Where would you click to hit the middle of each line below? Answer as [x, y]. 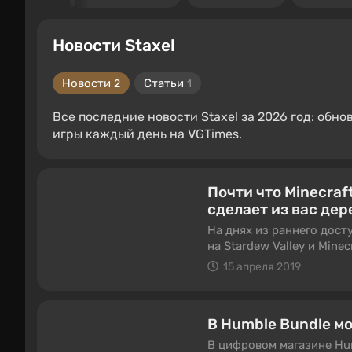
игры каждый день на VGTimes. [147, 134]
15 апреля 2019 [262, 267]
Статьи [165, 83]
